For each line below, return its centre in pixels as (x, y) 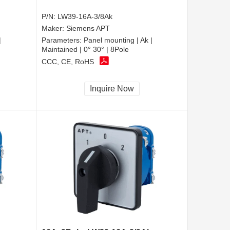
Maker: (54, 28)
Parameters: (63, 40)
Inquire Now (112, 88)
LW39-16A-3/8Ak (85, 16)
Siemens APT (88, 28)
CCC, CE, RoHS (68, 62)
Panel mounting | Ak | (118, 40)
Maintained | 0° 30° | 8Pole (85, 49)
